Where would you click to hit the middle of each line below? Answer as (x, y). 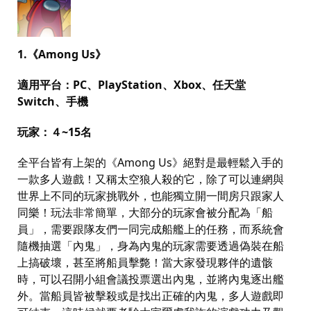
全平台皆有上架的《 (67, 162)
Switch (36, 101)
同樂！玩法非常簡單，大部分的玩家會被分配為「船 (145, 212)
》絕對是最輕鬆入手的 (228, 162)
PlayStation (130, 84)
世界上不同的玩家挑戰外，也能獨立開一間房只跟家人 (151, 195)
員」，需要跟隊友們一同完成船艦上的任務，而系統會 (151, 229)
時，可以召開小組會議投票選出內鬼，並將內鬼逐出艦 (151, 279)
